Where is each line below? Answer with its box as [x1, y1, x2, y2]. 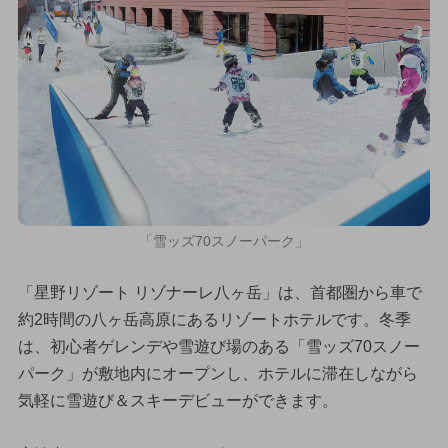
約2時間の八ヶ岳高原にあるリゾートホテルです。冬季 [17, 310, 411, 328]
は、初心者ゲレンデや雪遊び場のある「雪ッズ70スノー [17, 337, 420, 355]
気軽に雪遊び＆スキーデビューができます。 [17, 391, 338, 409]
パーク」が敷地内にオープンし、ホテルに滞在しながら [17, 364, 418, 382]
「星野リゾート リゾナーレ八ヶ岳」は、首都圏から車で [17, 283, 422, 301]
